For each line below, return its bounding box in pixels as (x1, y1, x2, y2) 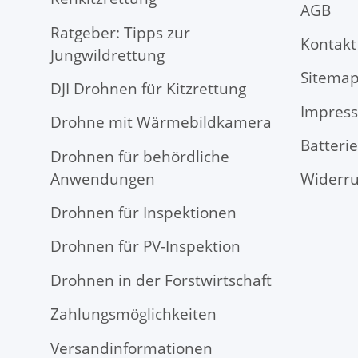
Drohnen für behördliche (50, 145, 229, 167)
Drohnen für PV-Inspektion (50, 236, 241, 257)
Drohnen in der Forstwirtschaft (50, 269, 272, 291)
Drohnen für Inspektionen (50, 202, 237, 224)
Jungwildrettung (50, 44, 165, 66)
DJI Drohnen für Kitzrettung (50, 78, 246, 99)
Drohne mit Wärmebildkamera (50, 112, 272, 133)
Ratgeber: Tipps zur (50, 22, 190, 43)
